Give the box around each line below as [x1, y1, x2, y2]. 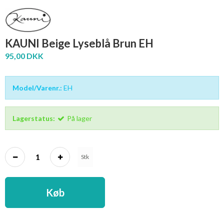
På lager [67, 113, 92, 122]
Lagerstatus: [12, 113, 55, 122]
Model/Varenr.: [12, 83, 62, 92]
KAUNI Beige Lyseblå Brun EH [5, 36, 153, 50]
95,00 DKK [5, 50, 43, 60]
